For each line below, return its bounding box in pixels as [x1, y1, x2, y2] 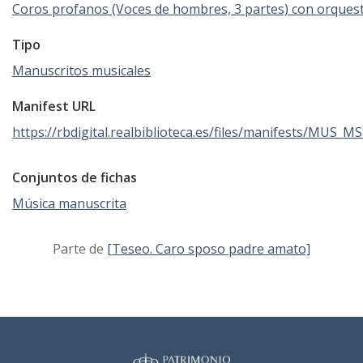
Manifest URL [12, 97, 96, 116]
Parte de [53, 240, 107, 258]
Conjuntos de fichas [12, 169, 137, 187]
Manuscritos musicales [12, 62, 151, 80]
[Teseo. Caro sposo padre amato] [107, 240, 310, 258]
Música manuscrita [12, 194, 126, 213]
